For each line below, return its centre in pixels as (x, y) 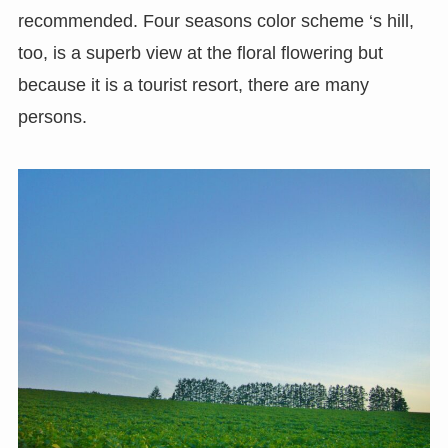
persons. (52, 117)
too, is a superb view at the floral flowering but (200, 53)
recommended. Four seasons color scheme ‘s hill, (215, 21)
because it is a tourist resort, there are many (193, 85)
